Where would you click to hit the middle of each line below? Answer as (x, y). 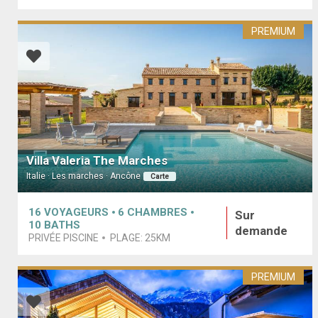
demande (262, 230)
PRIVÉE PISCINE (64, 237)
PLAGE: (127, 237)
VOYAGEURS (76, 212)
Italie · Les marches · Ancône (83, 176)
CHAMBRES (157, 212)
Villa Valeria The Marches (97, 161)
